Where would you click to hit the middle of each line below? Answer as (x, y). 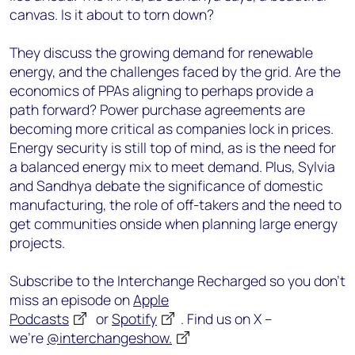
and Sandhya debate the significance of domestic (166, 185)
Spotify (134, 319)
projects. (37, 242)
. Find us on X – (227, 319)
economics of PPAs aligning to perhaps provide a (162, 90)
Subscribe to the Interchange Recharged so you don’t (177, 281)
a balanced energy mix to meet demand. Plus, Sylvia (172, 166)
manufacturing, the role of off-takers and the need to (176, 204)
